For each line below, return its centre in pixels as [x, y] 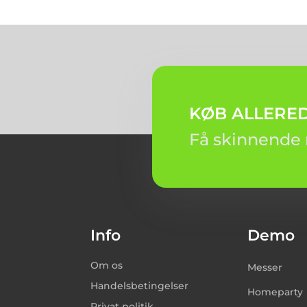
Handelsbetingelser [139, 285]
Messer [265, 267]
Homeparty [275, 292]
